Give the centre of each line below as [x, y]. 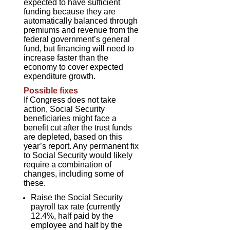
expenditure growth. [60, 76]
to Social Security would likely [78, 155]
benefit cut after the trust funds [78, 127]
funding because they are [70, 11]
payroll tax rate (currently [76, 206]
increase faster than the [66, 57]
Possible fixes [51, 90]
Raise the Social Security [77, 197]
